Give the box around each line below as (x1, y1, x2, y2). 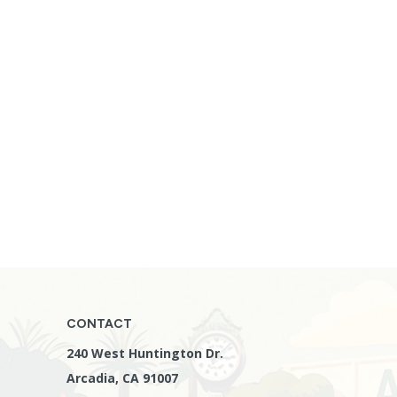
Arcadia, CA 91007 (66, 370, 178, 386)
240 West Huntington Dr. (66, 345, 223, 362)
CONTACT (66, 316, 132, 331)
